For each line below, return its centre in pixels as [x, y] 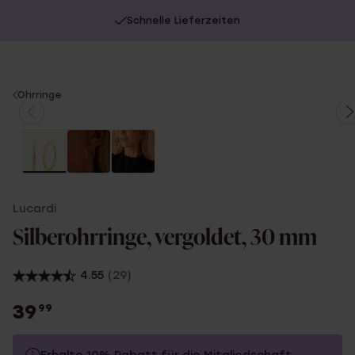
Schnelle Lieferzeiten [183, 21]
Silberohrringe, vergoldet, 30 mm [165, 239]
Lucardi [34, 209]
